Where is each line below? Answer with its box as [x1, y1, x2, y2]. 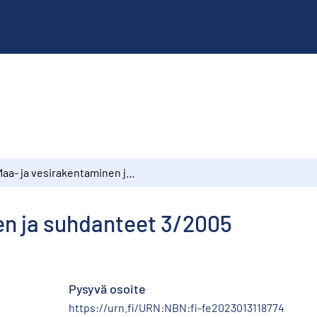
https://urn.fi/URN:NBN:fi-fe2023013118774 [69, 300, 284, 314]
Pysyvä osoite [69, 280, 146, 296]
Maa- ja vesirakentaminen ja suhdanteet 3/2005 [126, 165, 135, 179]
